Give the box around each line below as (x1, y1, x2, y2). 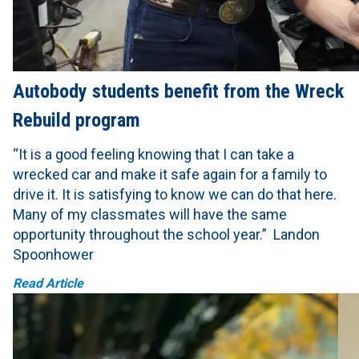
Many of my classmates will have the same (13, 206, 287, 224)
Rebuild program (13, 109, 140, 132)
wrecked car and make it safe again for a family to (13, 166, 327, 184)
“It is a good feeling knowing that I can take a (13, 146, 294, 163)
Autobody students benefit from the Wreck (13, 80, 344, 103)
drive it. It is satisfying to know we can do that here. (13, 186, 337, 204)
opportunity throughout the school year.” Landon (13, 226, 320, 244)
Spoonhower (13, 246, 94, 264)
